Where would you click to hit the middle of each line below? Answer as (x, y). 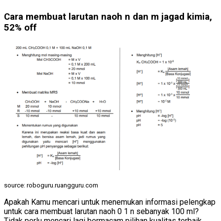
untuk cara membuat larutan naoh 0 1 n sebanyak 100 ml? (101, 212)
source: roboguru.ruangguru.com (51, 185)
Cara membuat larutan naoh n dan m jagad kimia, (108, 17)
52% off (20, 27)
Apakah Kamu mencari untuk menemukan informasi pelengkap (110, 202)
